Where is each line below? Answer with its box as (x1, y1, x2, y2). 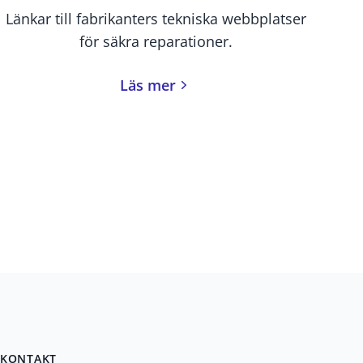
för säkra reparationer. (79, 32, 233, 52)
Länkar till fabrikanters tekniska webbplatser (5, 9, 306, 29)
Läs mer (119, 75, 176, 96)
